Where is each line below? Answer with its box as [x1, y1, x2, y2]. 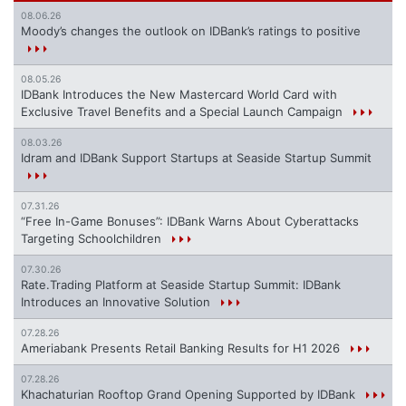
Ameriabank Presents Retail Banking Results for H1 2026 [21, 341, 343, 356]
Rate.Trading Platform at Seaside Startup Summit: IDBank [21, 277, 341, 293]
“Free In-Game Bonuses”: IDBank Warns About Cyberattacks [21, 214, 359, 229]
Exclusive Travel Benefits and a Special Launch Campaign [21, 104, 346, 120]
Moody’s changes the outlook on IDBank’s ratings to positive [21, 24, 361, 39]
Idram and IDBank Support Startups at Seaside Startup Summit [21, 150, 372, 166]
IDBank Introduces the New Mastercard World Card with [21, 87, 337, 102]
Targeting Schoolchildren [21, 231, 165, 246]
